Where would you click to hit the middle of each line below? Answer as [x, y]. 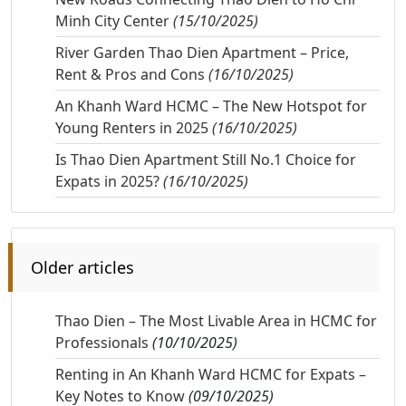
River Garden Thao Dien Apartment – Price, [202, 53]
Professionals [102, 343]
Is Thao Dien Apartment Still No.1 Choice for [206, 160]
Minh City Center [114, 21]
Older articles [82, 268]
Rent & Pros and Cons [132, 75]
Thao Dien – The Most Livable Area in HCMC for [216, 321]
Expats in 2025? [109, 182]
